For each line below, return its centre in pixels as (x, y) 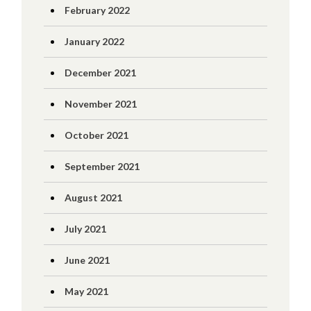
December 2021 (100, 73)
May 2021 (86, 291)
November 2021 (100, 104)
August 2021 (93, 197)
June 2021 (87, 260)
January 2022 (94, 41)
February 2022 (97, 10)
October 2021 (96, 135)
